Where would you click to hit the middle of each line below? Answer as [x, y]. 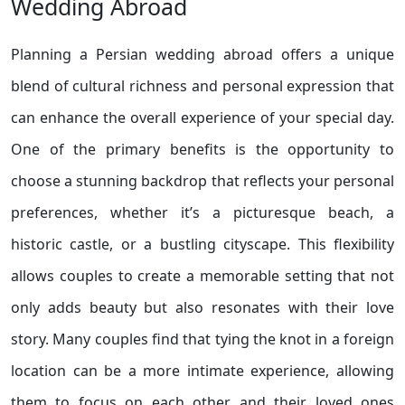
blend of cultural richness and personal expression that [202, 86]
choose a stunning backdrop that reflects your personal [202, 181]
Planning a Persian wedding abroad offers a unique [202, 54]
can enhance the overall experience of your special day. [202, 118]
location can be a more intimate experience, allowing [202, 371]
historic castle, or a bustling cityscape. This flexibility [202, 244]
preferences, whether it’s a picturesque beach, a [202, 212]
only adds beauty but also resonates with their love [202, 307]
